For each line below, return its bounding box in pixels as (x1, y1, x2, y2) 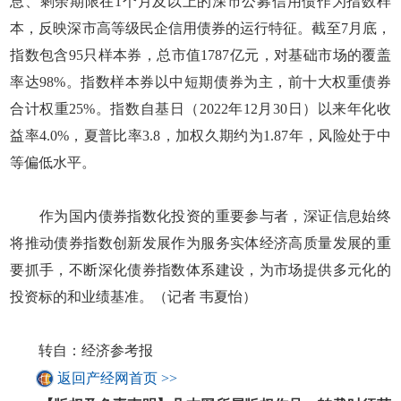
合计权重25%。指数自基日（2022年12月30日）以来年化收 (10, 100, 391, 116)
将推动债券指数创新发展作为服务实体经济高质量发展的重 (10, 235, 391, 251)
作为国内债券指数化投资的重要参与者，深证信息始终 (10, 208, 391, 224)
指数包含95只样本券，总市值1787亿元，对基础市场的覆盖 (10, 47, 391, 63)
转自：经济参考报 (10, 342, 154, 358)
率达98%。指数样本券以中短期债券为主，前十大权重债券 (10, 73, 391, 90)
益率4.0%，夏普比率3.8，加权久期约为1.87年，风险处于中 (10, 127, 391, 143)
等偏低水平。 (10, 154, 97, 170)
